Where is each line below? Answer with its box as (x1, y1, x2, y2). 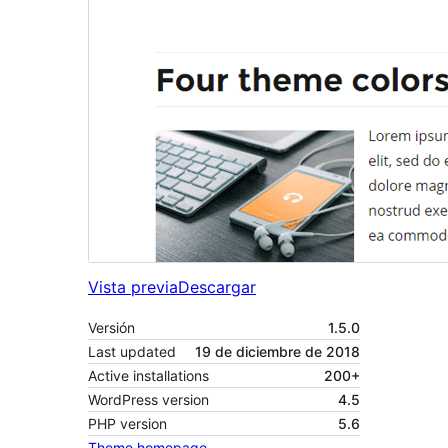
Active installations (88, 367, 209, 385)
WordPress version (88, 391, 209, 409)
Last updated (88, 343, 176, 361)
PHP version (88, 415, 167, 433)
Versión (88, 319, 135, 337)
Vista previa (88, 277, 178, 298)
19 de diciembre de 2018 (195, 343, 360, 361)
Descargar (178, 277, 256, 298)
